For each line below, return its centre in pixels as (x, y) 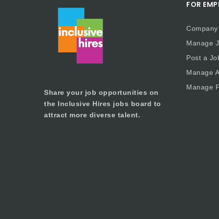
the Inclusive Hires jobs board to (103, 103)
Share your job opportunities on (101, 92)
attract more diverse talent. (92, 115)
